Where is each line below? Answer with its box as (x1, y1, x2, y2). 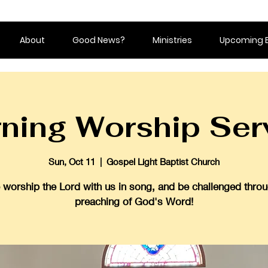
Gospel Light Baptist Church (106, 156, 220, 167)
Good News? (72, 34, 125, 46)
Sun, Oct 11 (48, 156, 95, 167)
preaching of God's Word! (75, 194, 193, 208)
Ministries (153, 34, 192, 46)
